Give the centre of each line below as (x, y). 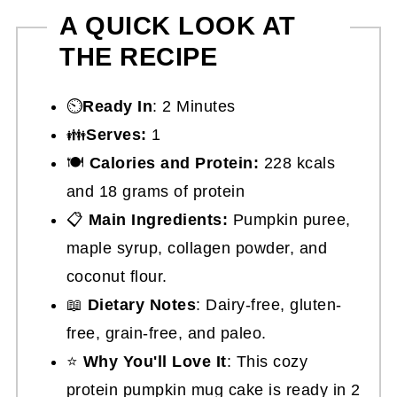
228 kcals (297, 163)
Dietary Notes (142, 304)
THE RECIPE (139, 56)
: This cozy (267, 361)
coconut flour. (117, 276)
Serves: (117, 134)
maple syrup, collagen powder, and (197, 248)
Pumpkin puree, (289, 219)
